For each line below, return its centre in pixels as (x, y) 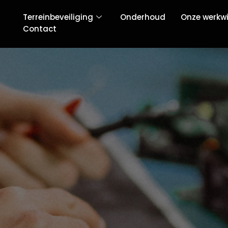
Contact (40, 28)
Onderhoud (143, 17)
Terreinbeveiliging (58, 17)
